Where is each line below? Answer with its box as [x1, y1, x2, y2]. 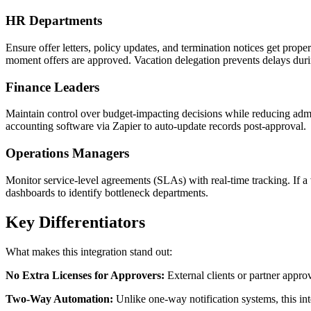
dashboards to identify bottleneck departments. [6, 186, 208, 199]
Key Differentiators [6, 212, 145, 231]
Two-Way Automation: [6, 292, 113, 305]
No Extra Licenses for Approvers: [6, 269, 165, 281]
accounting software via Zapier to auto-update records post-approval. [6, 120, 306, 133]
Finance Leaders [6, 79, 99, 94]
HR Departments [6, 13, 102, 28]
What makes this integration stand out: [6, 245, 172, 258]
